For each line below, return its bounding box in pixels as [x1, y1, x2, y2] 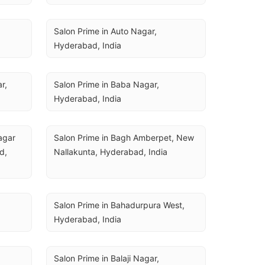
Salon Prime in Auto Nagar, [54, 26, 157, 36]
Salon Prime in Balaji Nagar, [54, 253, 159, 263]
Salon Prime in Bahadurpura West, [54, 200, 185, 210]
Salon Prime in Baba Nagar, [54, 79, 159, 89]
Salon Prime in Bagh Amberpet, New [54, 132, 194, 143]
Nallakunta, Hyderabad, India [54, 147, 167, 157]
